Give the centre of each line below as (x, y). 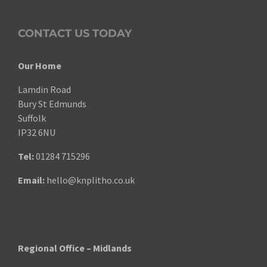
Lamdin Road (44, 89)
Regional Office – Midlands (75, 248)
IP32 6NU (37, 132)
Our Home (40, 65)
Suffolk (32, 118)
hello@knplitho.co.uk (91, 180)
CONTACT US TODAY (75, 33)
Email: (31, 180)
